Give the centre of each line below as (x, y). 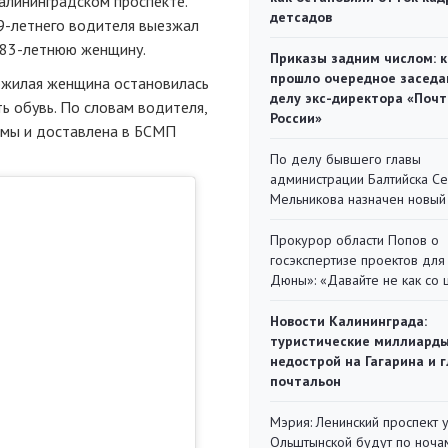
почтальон (305, 381)
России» (296, 118)
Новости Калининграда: (348, 321)
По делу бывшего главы (345, 159)
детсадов (301, 17)
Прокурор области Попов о (354, 240)
